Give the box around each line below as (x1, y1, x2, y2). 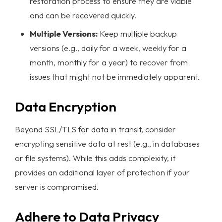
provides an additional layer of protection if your (15, 166, 190, 177)
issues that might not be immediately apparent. (30, 71, 200, 82)
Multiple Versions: (30, 28, 98, 39)
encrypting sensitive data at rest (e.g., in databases (15, 138, 200, 149)
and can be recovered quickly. (30, 10, 136, 21)
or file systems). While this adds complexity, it (15, 152, 175, 163)
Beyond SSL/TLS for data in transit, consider (15, 123, 176, 134)
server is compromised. (15, 181, 99, 192)
